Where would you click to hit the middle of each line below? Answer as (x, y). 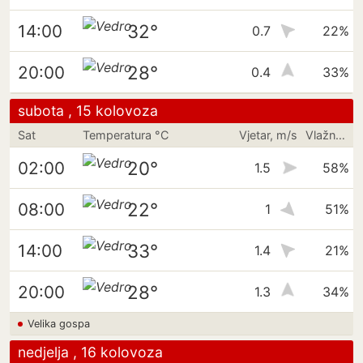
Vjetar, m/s (269, 135)
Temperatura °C (125, 135)
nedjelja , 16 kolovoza (90, 352)
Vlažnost (341, 135)
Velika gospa (59, 324)
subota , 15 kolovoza (88, 111)
